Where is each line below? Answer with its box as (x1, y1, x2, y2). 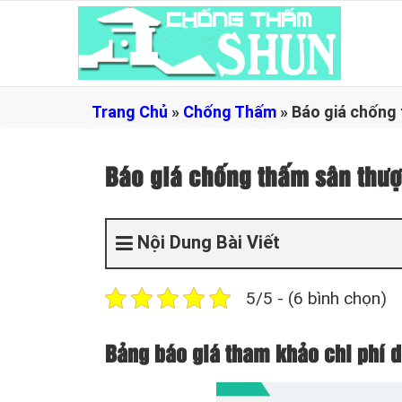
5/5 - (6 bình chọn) (246, 287, 387, 309)
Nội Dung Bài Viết (137, 232, 280, 253)
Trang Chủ (92, 102, 168, 121)
